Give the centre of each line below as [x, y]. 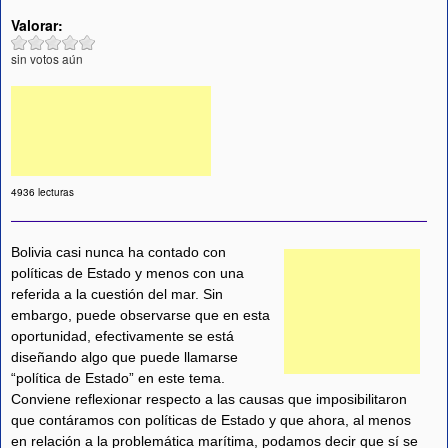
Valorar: [39, 24]
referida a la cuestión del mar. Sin [117, 294]
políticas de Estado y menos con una [127, 273]
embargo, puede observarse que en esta [140, 315]
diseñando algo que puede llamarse [124, 357]
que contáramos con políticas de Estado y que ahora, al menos [211, 420]
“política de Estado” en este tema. [118, 378]
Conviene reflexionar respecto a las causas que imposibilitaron [209, 399]
